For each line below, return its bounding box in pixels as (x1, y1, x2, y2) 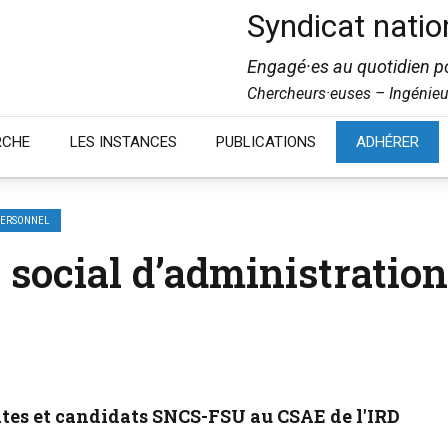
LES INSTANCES (69, 133, 177, 151)
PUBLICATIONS (216, 133, 317, 151)
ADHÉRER (356, 133, 420, 151)
